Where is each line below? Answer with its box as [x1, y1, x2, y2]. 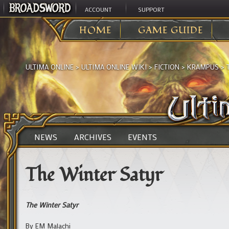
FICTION [154, 62, 179, 72]
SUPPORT [138, 5, 165, 13]
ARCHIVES [74, 131, 111, 143]
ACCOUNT [85, 5, 112, 13]
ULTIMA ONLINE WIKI [81, 62, 147, 72]
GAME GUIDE [138, 24, 203, 37]
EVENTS [128, 131, 157, 143]
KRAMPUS [187, 62, 219, 72]
